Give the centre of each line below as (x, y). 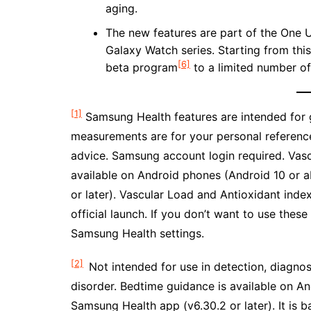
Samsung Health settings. (137, 233)
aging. (121, 8)
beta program (142, 67)
